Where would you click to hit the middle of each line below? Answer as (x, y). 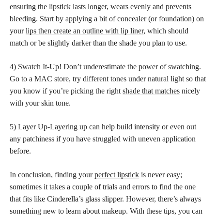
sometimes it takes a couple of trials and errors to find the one (103, 186)
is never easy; (161, 174)
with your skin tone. (40, 103)
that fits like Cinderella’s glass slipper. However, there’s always (105, 199)
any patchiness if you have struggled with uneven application (103, 139)
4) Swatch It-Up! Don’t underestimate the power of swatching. (105, 66)
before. (20, 151)
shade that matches (151, 91)
